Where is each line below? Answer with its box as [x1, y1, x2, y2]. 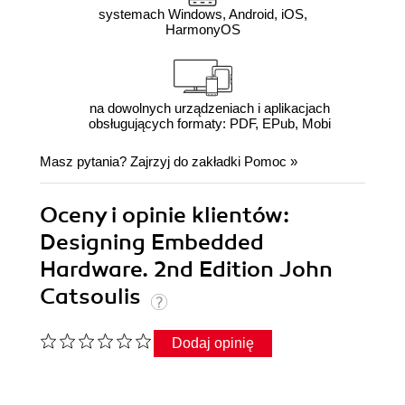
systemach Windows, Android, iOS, [98, 6, 307, 23]
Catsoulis [40, 283, 146, 311]
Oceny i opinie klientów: [40, 202, 289, 230]
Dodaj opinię [172, 335, 254, 352]
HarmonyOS [165, 22, 240, 38]
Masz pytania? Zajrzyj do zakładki [40, 154, 244, 170]
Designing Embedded [40, 229, 264, 257]
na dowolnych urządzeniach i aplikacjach [89, 100, 330, 117]
